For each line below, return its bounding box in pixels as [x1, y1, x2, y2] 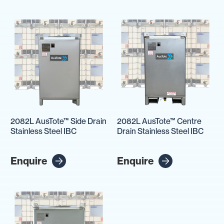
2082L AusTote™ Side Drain [10, 116, 106, 126]
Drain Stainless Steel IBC [117, 126, 204, 136]
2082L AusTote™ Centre [117, 116, 202, 126]
